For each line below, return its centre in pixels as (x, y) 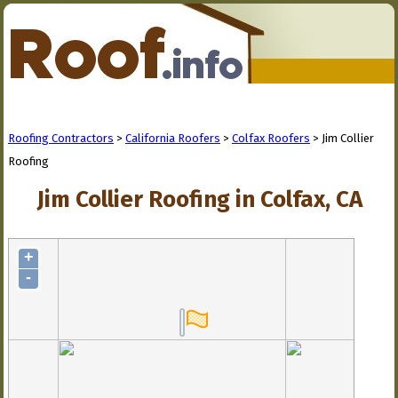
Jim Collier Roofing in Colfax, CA (199, 199)
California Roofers (173, 138)
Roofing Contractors (61, 138)
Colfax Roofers (271, 138)
